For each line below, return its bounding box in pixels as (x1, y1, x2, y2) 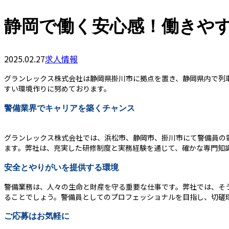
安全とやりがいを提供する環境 (4, 161, 119, 173)
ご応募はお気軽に (4, 210, 70, 222)
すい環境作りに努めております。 (4, 83, 111, 94)
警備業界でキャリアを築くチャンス (4, 102, 135, 113)
